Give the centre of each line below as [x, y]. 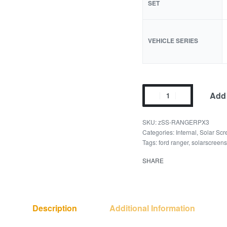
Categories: [159, 132]
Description [54, 208]
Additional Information [152, 208]
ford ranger [174, 142]
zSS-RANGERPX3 [184, 122]
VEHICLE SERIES [173, 41]
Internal [186, 132]
